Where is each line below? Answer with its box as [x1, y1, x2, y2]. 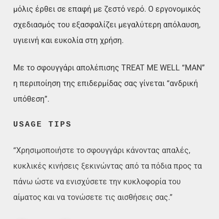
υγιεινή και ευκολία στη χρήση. [13, 35, 124, 45]
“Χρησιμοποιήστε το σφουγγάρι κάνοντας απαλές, [13, 145, 191, 155]
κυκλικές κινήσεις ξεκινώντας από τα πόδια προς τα [13, 161, 202, 171]
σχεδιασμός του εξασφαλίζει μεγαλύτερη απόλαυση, [13, 20, 201, 29]
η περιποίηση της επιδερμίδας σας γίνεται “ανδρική [13, 78, 198, 88]
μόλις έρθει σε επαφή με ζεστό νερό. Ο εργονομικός [13, 4, 201, 14]
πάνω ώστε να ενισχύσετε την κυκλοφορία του [13, 176, 181, 186]
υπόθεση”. [13, 94, 50, 104]
